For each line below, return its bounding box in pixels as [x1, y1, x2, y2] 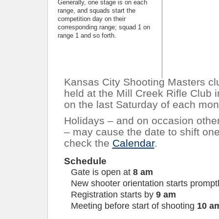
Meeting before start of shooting [70, 201, 197, 211]
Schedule [64, 156, 107, 166]
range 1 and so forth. [57, 32, 116, 39]
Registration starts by [70, 190, 156, 199]
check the [64, 137, 112, 149]
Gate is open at [70, 167, 133, 177]
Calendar [112, 137, 154, 149]
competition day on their [57, 16, 126, 22]
